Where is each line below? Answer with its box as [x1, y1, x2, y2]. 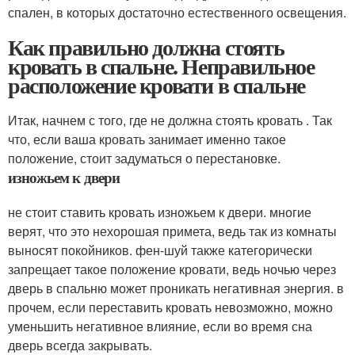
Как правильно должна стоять [8, 31, 284, 64]
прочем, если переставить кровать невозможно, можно [8, 298, 333, 317]
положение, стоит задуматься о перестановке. [8, 149, 281, 168]
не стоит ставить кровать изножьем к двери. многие [8, 203, 311, 222]
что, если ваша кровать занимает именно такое [8, 130, 286, 149]
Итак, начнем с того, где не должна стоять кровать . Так [8, 111, 332, 130]
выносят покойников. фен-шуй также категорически [8, 241, 312, 260]
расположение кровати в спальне [8, 69, 305, 102]
